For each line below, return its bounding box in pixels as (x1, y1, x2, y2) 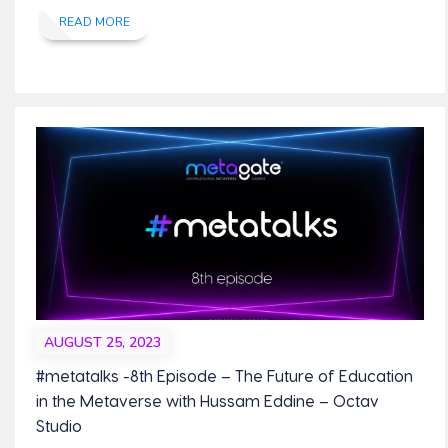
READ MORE (58, 13, 130, 30)
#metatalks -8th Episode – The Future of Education (35, 365, 413, 385)
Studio (35, 415, 82, 435)
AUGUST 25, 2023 (43, 333, 161, 353)
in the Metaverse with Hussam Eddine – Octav (35, 390, 379, 410)
